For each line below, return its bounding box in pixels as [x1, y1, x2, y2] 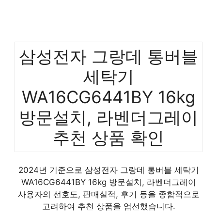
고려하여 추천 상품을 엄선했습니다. [42, 201, 175, 211]
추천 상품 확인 [53, 127, 164, 148]
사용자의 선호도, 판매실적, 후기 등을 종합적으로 [17, 189, 200, 199]
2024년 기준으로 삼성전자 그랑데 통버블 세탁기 [18, 165, 199, 175]
